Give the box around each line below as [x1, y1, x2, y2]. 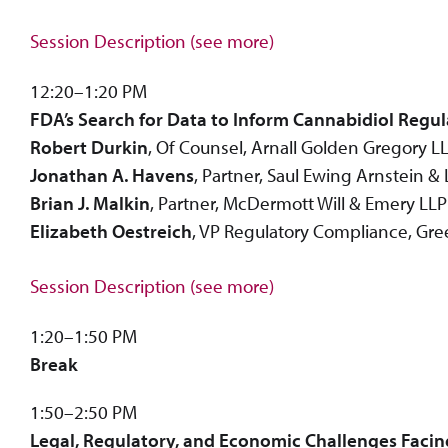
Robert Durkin [30, 135, 148, 160]
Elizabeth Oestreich [30, 219, 192, 244]
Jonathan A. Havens [30, 163, 194, 188]
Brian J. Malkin [30, 191, 150, 216]
